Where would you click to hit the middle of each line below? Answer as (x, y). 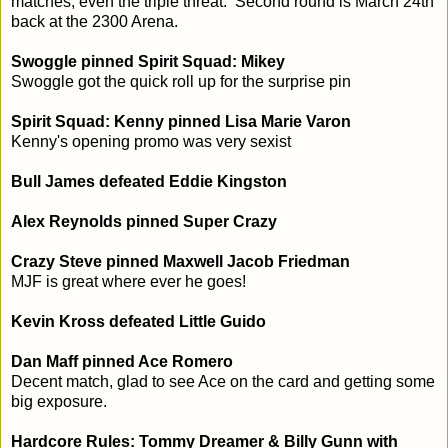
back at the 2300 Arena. (94, 21)
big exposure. (63, 401)
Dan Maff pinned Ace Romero (122, 361)
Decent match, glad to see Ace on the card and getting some (223, 381)
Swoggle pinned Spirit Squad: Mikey (148, 61)
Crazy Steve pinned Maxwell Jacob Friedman (180, 261)
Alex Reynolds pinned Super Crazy (144, 221)
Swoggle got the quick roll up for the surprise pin (181, 81)
